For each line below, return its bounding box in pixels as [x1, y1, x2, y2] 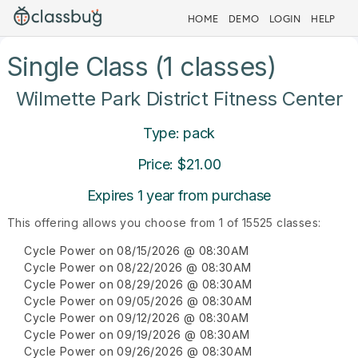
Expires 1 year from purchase [86, 187, 272, 204]
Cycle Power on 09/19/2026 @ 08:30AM [24, 328, 250, 341]
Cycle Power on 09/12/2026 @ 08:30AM [24, 311, 249, 324]
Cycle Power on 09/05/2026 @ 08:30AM [24, 294, 253, 308]
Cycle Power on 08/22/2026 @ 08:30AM [24, 261, 252, 274]
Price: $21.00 [137, 156, 221, 173]
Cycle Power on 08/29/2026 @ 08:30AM [24, 277, 253, 291]
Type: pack [142, 125, 216, 141]
